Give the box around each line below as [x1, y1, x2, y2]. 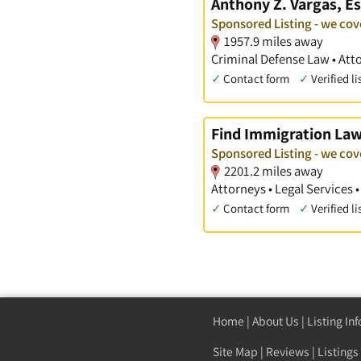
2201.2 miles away [224, 161, 323, 180]
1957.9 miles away [224, 32, 323, 51]
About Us [252, 313, 299, 330]
